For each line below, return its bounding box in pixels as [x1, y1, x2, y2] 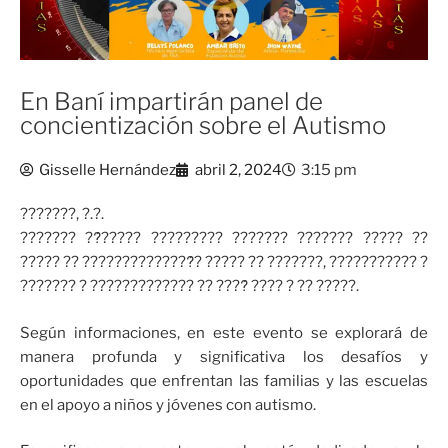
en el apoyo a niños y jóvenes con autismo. [20, 395, 316, 414]
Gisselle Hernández [39, 161, 176, 180]
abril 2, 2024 [195, 161, 282, 180]
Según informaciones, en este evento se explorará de [20, 323, 428, 342]
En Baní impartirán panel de [20, 87, 323, 117]
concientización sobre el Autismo [20, 111, 386, 141]
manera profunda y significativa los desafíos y [20, 347, 428, 366]
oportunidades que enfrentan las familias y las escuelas [20, 371, 428, 390]
